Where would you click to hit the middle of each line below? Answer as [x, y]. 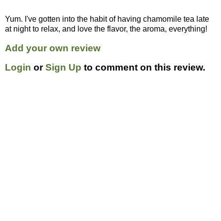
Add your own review [53, 48]
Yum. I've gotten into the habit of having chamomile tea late [107, 19]
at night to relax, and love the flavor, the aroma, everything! [106, 29]
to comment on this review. [143, 67]
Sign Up [63, 67]
